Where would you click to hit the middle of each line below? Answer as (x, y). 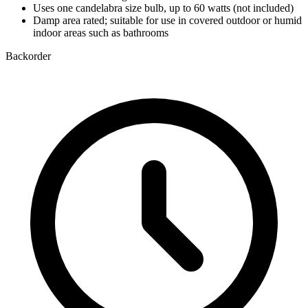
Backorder (28, 56)
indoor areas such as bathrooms (101, 32)
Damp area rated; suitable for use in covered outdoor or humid (167, 20)
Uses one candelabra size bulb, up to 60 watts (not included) (163, 8)
